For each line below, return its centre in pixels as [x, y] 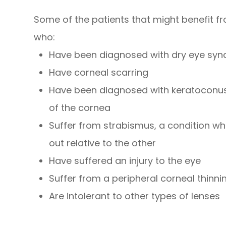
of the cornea [80, 107]
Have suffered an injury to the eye [125, 160]
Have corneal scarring [99, 72]
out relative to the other [103, 143]
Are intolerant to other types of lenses [135, 196]
